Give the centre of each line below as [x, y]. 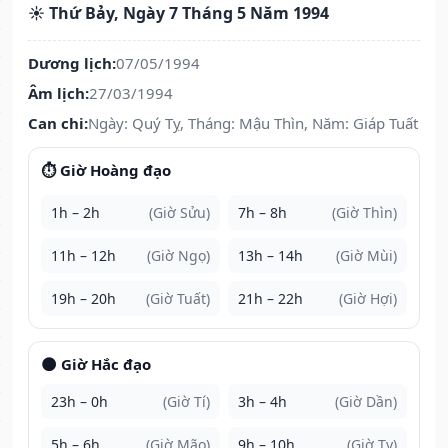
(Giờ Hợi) [368, 299]
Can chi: [58, 123]
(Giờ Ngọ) [178, 256]
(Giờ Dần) [366, 402]
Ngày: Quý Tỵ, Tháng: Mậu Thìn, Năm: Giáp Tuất [253, 123]
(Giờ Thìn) [364, 213]
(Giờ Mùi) [366, 256]
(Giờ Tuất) [178, 299]
